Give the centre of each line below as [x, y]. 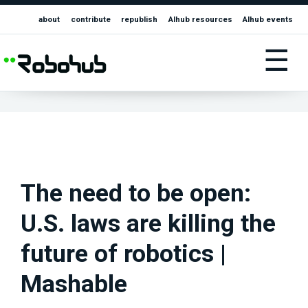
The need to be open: [136, 194]
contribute [90, 20]
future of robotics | [123, 254]
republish [140, 20]
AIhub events [268, 20]
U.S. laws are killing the [148, 224]
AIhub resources [200, 20]
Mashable [74, 284]
